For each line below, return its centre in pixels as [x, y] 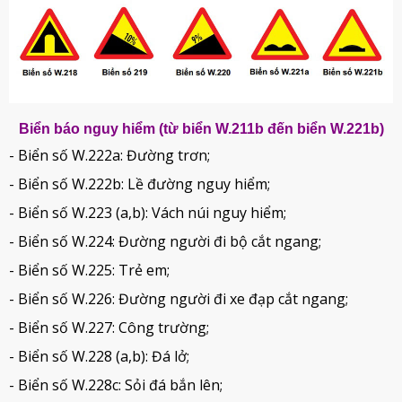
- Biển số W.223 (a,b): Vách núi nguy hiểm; [148, 213]
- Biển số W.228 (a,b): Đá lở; [99, 357]
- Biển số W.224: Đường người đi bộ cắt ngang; [165, 242]
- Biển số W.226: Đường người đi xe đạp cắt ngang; [179, 299]
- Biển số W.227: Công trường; [109, 328]
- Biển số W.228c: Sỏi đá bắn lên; [116, 385]
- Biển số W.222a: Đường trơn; [109, 156]
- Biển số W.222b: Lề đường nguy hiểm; [140, 184]
